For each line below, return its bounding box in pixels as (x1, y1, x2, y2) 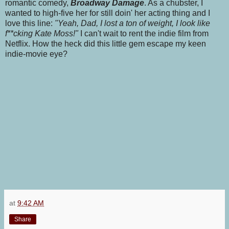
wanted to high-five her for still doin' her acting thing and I (5, 9, 210, 18)
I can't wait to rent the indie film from (78, 29, 209, 38)
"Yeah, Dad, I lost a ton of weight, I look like (55, 19, 210, 28)
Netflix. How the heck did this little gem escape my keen (5, 39, 206, 49)
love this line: (5, 19, 55, 28)
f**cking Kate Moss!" (5, 29, 78, 38)
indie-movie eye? (5, 50, 67, 59)
